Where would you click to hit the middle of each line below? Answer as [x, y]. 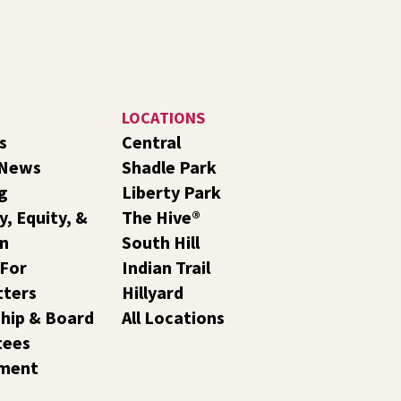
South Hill [160, 242]
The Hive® [161, 217]
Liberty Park [171, 192]
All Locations [173, 317]
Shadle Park [169, 166]
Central [151, 141]
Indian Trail [166, 267]
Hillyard [152, 292]
